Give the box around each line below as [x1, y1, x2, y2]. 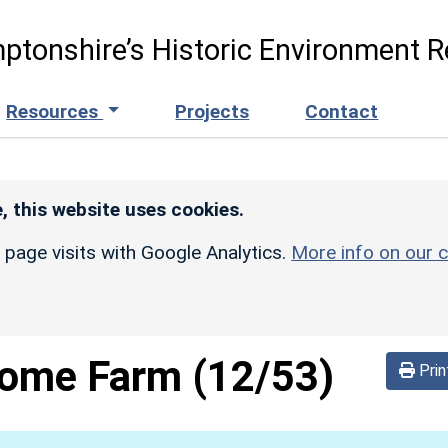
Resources [6, 99, 104, 123]
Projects [175, 99, 250, 123]
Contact [305, 99, 379, 123]
